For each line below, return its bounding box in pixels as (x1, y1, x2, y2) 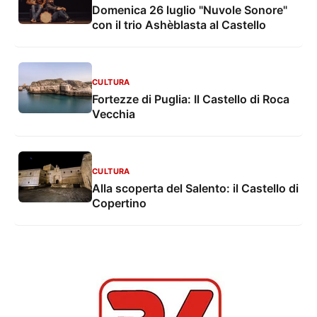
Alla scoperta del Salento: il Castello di (92, 181, 299, 195)
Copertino (92, 196, 146, 210)
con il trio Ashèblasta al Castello (92, 18, 266, 32)
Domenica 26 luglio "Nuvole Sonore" (92, 3, 287, 17)
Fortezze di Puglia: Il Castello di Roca (92, 92, 289, 106)
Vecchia (92, 107, 135, 121)
